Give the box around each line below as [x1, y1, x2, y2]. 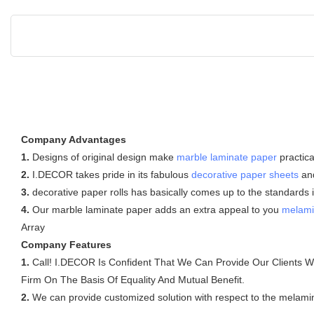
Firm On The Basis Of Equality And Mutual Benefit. [21, 273, 245, 285]
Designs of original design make [29, 151, 177, 163]
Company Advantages [21, 133, 126, 145]
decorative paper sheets [191, 168, 299, 180]
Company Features [21, 238, 111, 250]
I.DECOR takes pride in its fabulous [29, 168, 191, 180]
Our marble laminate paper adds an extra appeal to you [29, 203, 282, 215]
